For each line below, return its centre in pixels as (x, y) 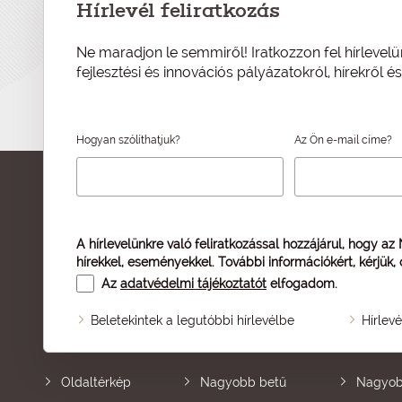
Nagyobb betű (244, 382)
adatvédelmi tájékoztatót (193, 284)
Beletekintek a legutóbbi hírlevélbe (192, 320)
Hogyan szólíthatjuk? (128, 140)
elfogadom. (304, 284)
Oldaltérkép (96, 382)
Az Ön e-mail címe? (343, 140)
